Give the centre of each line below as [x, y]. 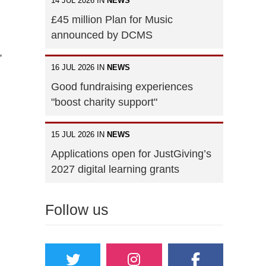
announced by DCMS [102, 35]
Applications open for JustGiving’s [131, 153]
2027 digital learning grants [115, 169]
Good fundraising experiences [122, 86]
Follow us [77, 209]
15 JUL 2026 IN [79, 134]
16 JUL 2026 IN [79, 67]
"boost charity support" [104, 102]
